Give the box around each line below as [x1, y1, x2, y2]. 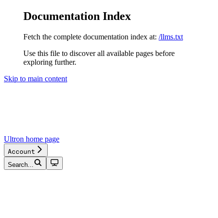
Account [8, 147, 35, 155]
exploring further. [23, 57, 76, 66]
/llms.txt [159, 32, 183, 41]
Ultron [4, 134, 24, 143]
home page [24, 134, 59, 143]
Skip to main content [4, 74, 67, 83]
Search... [8, 161, 34, 168]
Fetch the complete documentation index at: [23, 32, 157, 41]
